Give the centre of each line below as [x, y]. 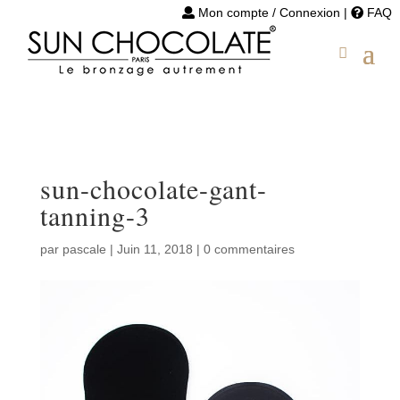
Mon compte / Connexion [269, 12]
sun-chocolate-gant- [153, 188]
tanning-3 [95, 215]
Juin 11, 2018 [154, 249]
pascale [84, 249]
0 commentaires [249, 249]
